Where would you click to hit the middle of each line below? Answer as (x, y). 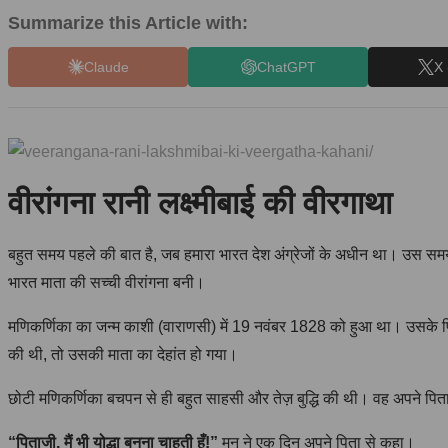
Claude (106, 66)
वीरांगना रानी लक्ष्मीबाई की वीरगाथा (200, 203)
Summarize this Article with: (128, 23)
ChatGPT (286, 66)
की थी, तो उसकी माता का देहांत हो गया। (123, 354)
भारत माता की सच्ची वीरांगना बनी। (106, 282)
